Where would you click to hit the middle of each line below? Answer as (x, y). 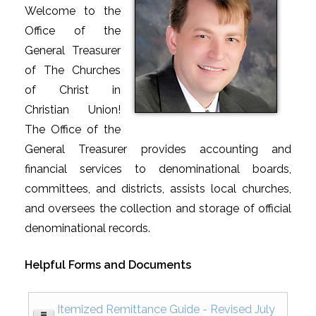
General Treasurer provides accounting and (158, 149)
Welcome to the (73, 11)
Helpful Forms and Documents (108, 265)
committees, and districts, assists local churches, (158, 189)
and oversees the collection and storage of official (158, 208)
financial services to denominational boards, (158, 169)
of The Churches (73, 70)
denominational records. (89, 228)
